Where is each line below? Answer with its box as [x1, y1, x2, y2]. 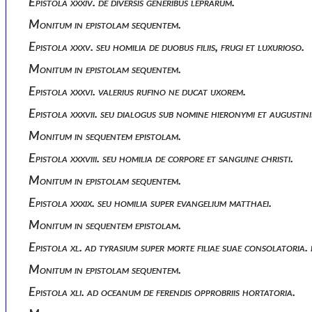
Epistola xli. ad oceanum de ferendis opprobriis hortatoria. [36, 286, 295, 298]
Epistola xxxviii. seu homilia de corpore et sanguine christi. [36, 153, 293, 164]
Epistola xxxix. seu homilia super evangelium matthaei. [36, 197, 272, 209]
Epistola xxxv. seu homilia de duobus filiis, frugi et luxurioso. [36, 41, 304, 53]
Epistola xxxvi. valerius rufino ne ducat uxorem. [36, 86, 246, 97]
